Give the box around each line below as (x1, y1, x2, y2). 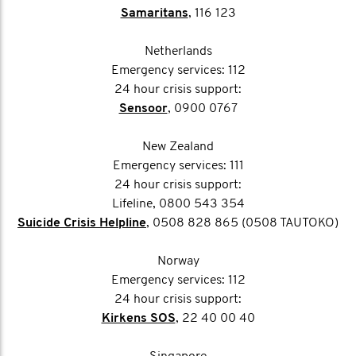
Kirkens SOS (101, 312, 176, 325)
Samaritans (120, 7, 188, 20)
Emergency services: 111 (112, 160, 244, 172)
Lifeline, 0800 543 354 (111, 198, 245, 211)
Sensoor (118, 103, 168, 115)
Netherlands (144, 45, 212, 58)
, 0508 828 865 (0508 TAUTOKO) (146, 217, 339, 230)
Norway (157, 255, 199, 268)
